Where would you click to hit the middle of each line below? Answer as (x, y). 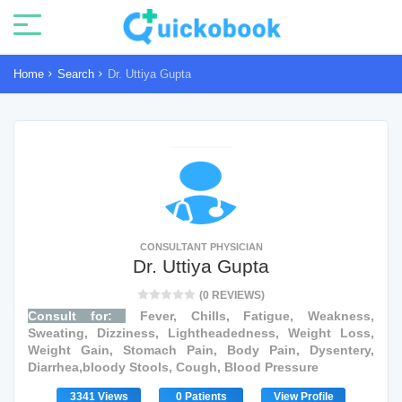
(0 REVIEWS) (232, 295)
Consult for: (77, 316)
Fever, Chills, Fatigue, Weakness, (250, 316)
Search (76, 74)
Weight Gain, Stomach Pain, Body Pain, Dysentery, (201, 350)
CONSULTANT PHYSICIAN (201, 247)
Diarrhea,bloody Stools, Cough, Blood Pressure (173, 367)
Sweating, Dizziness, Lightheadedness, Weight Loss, (201, 333)
